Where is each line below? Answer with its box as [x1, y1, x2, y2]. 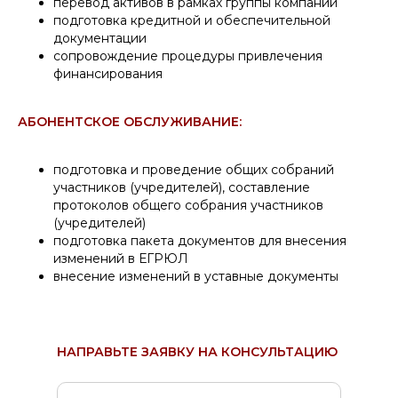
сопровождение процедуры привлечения [53, 47, 322, 64]
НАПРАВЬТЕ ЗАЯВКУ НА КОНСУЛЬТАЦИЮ [57, 343, 338, 360]
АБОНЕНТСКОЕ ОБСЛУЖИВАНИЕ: [18, 113, 242, 130]
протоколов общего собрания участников [53, 196, 323, 213]
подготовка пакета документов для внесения [53, 232, 346, 249]
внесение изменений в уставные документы [53, 267, 338, 284]
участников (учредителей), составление [53, 179, 310, 195]
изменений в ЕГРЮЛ [53, 250, 188, 267]
